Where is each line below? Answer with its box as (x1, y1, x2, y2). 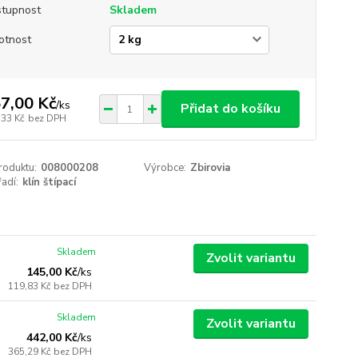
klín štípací (22, 175, 76, 189)
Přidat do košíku (180, 100, 280, 117)
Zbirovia (190, 161, 231, 175)
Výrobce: (144, 161, 187, 175)
